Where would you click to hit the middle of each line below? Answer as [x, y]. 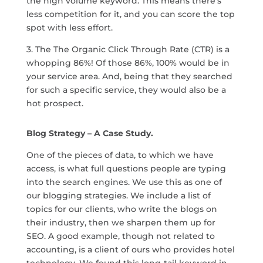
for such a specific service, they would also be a [126, 90]
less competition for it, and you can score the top [130, 14]
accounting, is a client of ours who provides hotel [130, 250]
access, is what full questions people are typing [126, 169]
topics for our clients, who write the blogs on [122, 209]
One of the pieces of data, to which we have [120, 155]
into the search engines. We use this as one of [124, 182]
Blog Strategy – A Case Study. [90, 134]
